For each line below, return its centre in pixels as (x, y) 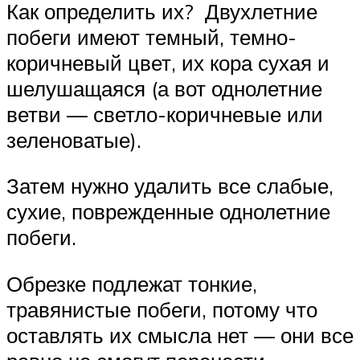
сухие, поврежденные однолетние (168, 212)
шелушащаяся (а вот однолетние (164, 88)
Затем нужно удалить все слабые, (170, 186)
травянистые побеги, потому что (162, 309)
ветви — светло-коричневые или (165, 114)
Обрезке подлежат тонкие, (132, 283)
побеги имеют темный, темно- (151, 37)
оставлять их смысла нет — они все (180, 335)
